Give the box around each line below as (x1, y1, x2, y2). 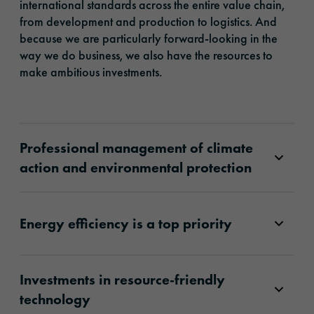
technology (20, 289, 90, 308)
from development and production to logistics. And (20, 13, 277, 29)
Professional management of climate (20, 138, 253, 157)
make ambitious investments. (20, 63, 162, 80)
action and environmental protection (20, 158, 252, 177)
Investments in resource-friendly (20, 270, 225, 289)
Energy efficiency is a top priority (20, 214, 232, 233)
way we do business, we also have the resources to (20, 46, 273, 63)
